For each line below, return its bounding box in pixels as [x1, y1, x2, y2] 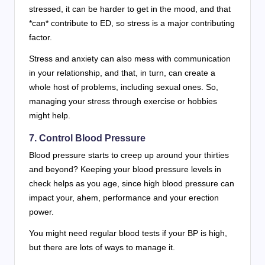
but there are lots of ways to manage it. [29, 243, 175, 253]
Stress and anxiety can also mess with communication [29, 54, 231, 64]
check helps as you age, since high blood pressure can [29, 179, 234, 189]
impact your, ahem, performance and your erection [29, 193, 219, 203]
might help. [29, 111, 70, 121]
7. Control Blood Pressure [29, 133, 146, 144]
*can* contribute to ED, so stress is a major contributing [29, 18, 235, 28]
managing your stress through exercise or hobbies [29, 96, 217, 106]
